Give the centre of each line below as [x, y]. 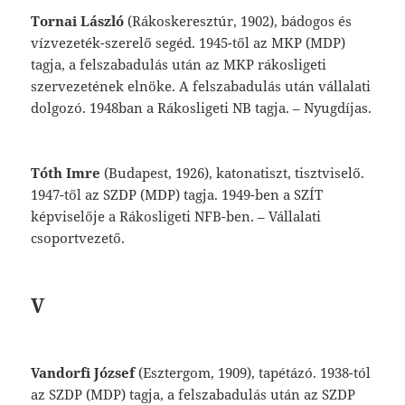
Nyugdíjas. [338, 107]
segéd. [178, 42]
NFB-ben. [226, 216]
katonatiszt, [256, 172]
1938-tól [346, 372]
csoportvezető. [78, 237]
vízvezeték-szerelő [94, 42]
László [104, 20]
